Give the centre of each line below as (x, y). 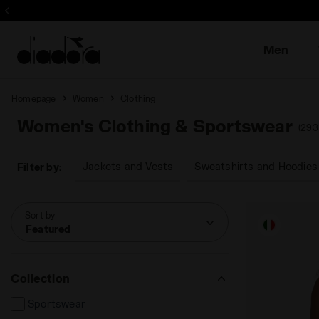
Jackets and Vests (128, 166)
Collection (40, 278)
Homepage (34, 98)
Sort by (40, 215)
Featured (48, 229)
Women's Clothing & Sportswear (155, 126)
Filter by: (39, 167)
